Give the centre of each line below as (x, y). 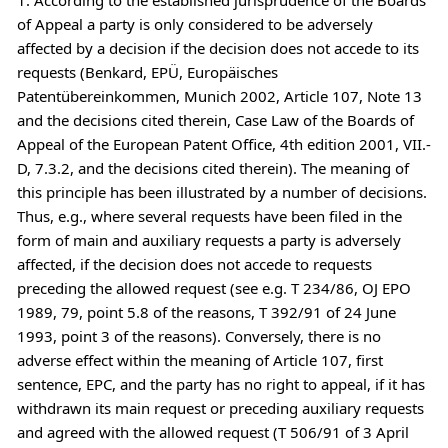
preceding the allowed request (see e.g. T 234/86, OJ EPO (213, 287)
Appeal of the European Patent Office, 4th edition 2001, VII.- (223, 143)
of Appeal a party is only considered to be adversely (194, 23)
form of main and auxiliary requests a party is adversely (208, 239)
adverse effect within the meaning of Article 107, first (199, 359)
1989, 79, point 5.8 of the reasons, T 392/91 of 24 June (206, 311)
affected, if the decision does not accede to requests (194, 263)
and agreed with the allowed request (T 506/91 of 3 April (212, 431)
